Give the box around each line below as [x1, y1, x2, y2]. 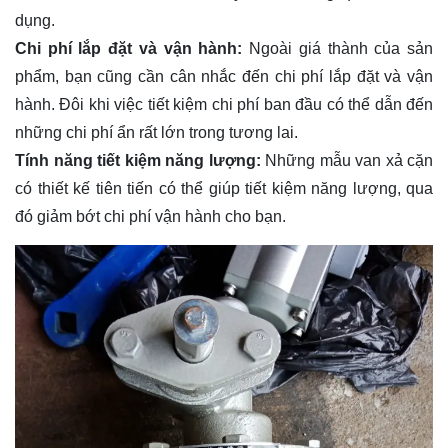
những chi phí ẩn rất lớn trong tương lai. [15, 123, 298, 141]
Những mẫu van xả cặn [265, 151, 433, 169]
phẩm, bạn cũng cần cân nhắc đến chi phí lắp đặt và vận [15, 67, 433, 85]
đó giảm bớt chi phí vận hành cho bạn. [15, 207, 286, 225]
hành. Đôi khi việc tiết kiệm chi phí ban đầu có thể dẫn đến [15, 95, 433, 113]
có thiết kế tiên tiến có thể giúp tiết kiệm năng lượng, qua [15, 179, 433, 197]
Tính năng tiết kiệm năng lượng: [15, 151, 265, 169]
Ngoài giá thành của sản [242, 39, 434, 57]
